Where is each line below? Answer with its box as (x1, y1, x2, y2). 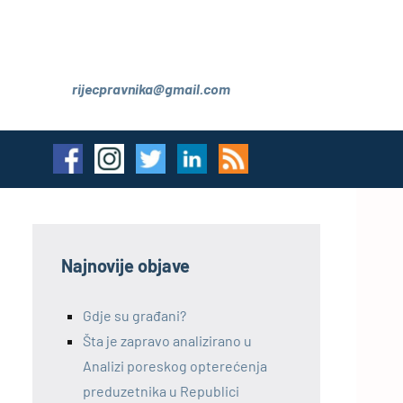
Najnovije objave (61, 254, 190, 276)
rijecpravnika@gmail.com (72, 80, 230, 97)
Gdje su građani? (83, 306, 186, 324)
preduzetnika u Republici (83, 381, 239, 399)
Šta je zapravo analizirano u (83, 331, 252, 349)
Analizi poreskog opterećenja (83, 356, 267, 374)
